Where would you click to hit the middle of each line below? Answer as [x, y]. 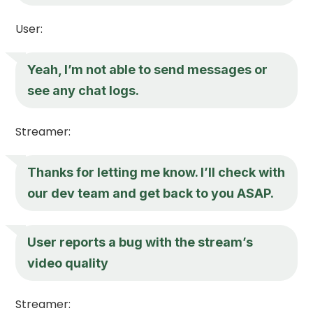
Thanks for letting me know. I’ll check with [156, 172]
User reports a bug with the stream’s [140, 242]
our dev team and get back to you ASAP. [151, 193]
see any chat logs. [83, 90]
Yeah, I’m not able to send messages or [148, 69]
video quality [68, 263]
